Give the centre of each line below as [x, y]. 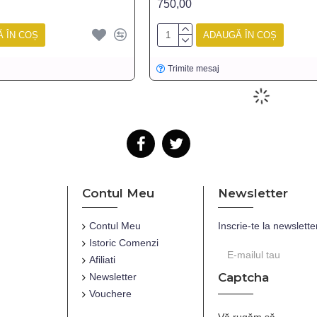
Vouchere [110, 294]
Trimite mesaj [194, 68]
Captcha [243, 277]
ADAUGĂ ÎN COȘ [240, 35]
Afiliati [102, 260]
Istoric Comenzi [124, 243]
